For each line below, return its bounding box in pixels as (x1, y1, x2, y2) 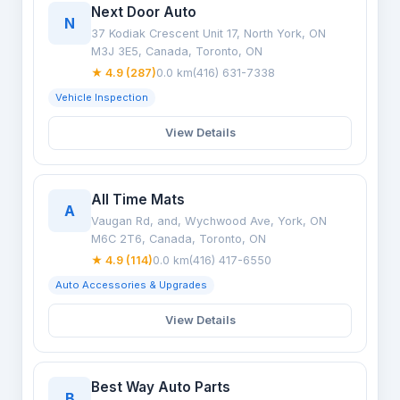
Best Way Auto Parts (91, 379, 230, 396)
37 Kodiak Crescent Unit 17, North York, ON (91, 27, 326, 40)
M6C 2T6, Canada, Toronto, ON (91, 232, 266, 246)
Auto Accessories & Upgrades (55, 279, 207, 291)
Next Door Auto (91, 4, 196, 21)
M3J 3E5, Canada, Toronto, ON (91, 45, 262, 58)
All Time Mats (91, 191, 185, 208)
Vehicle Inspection (55, 91, 148, 104)
